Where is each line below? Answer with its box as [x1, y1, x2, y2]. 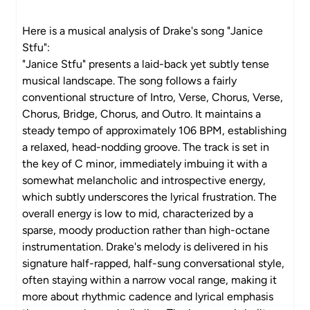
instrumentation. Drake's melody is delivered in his [22, 240, 268, 253]
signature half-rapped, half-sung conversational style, [22, 257, 284, 270]
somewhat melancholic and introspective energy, [22, 174, 266, 187]
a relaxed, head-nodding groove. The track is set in [22, 140, 269, 154]
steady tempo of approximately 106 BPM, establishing [22, 124, 286, 137]
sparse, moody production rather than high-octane [22, 224, 270, 237]
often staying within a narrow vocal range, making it [22, 273, 277, 286]
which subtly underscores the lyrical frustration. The [22, 190, 277, 203]
